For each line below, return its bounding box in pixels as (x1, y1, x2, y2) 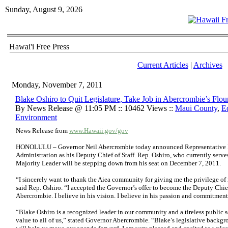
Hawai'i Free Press (9, 42, 69, 51)
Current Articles (137, 61, 188, 69)
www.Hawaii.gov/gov (69, 127, 128, 134)
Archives (193, 61, 222, 69)
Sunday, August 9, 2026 (5, 5, 82, 14)
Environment (15, 113, 57, 122)
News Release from (16, 127, 69, 134)
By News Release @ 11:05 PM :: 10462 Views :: (15, 104, 175, 112)
